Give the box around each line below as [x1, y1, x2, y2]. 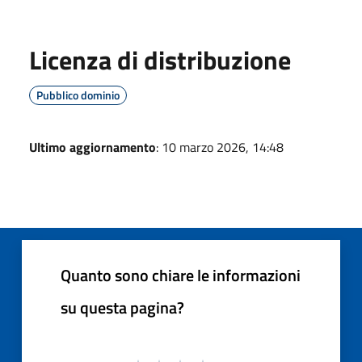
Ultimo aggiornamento [29, 137, 156, 157]
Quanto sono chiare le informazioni [61, 262, 301, 288]
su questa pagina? [61, 294, 184, 320]
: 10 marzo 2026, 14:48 [156, 137, 284, 157]
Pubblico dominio [36, 86, 120, 103]
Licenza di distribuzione [29, 40, 291, 79]
